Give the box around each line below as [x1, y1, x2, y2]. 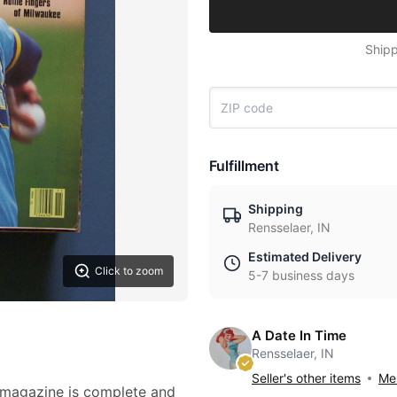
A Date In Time [252, 327, 346, 344]
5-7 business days [248, 268, 354, 283]
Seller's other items [252, 370, 361, 385]
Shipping [248, 201, 303, 216]
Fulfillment [209, 157, 279, 175]
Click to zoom [95, 264, 163, 277]
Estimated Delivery [248, 249, 362, 264]
